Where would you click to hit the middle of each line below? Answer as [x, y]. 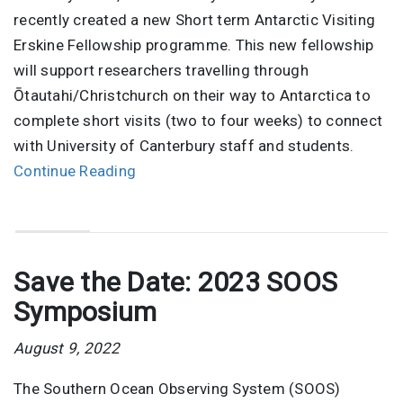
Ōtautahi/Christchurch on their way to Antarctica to [192, 96]
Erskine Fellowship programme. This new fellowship [194, 45]
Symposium [85, 311]
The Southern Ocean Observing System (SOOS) [177, 388]
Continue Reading [75, 171]
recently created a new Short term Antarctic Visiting [194, 20]
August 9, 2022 [67, 348]
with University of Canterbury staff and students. [184, 146]
